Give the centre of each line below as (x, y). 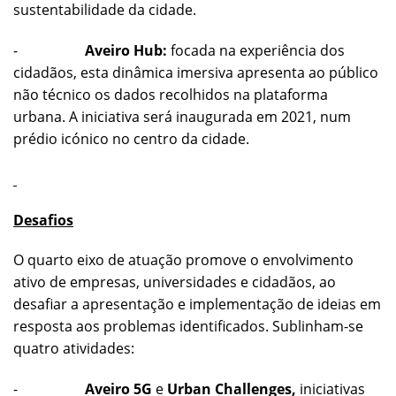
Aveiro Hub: (126, 51)
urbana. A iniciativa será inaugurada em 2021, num (182, 117)
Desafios (43, 220)
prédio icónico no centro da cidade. (131, 139)
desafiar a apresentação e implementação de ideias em (197, 305)
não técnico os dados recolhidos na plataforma (171, 95)
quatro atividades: (74, 349)
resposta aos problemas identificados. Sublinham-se (188, 327)
